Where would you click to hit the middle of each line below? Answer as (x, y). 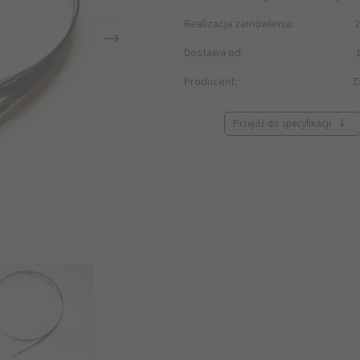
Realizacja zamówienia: (239, 23)
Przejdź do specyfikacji (284, 123)
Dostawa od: (214, 52)
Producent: (211, 81)
